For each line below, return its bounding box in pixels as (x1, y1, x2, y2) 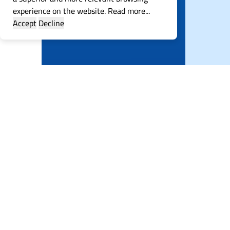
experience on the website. (13, 3, 106, 18)
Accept (13, 15, 36, 31)
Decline (39, 15, 64, 31)
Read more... (106, 3, 150, 18)
